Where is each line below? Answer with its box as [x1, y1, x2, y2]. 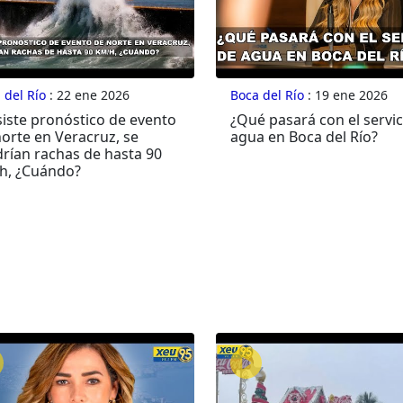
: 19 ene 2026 [303, 86, 388, 104]
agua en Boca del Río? [229, 127, 378, 148]
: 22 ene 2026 [45, 86, 130, 104]
